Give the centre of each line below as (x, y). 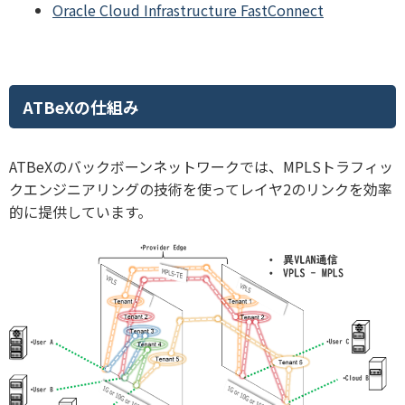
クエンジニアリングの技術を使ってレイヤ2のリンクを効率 (201, 189)
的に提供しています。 (80, 212)
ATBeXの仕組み (81, 107)
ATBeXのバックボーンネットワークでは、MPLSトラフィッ (201, 167)
